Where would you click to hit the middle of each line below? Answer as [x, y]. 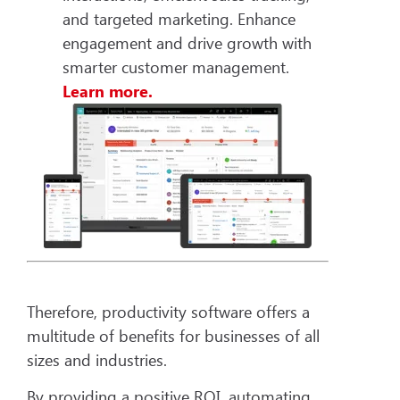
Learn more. [108, 91]
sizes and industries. [99, 359]
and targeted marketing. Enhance [179, 18]
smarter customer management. [176, 67]
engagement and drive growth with [187, 42]
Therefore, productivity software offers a [168, 311]
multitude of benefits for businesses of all [173, 335]
